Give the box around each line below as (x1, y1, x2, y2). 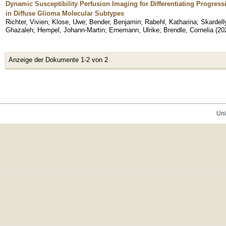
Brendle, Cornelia (163, 26, 213, 34)
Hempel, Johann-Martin (37, 26, 105, 34)
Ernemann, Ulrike (109, 26, 159, 34)
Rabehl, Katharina (145, 18, 197, 26)
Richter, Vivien (6, 18, 48, 26)
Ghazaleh (6, 26, 33, 34)
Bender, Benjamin (89, 18, 141, 26)
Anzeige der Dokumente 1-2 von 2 (9, 55, 108, 64)
